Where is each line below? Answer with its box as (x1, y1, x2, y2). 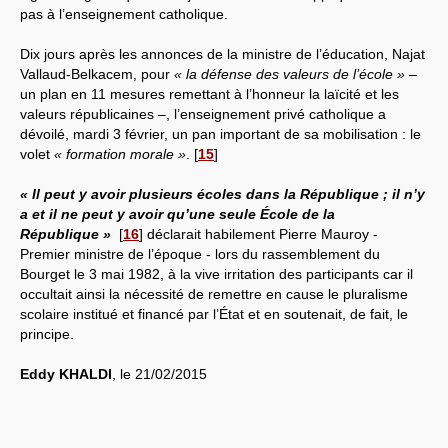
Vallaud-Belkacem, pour (20, 65, 174, 82)
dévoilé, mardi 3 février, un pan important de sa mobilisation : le (20, 125, 421, 142)
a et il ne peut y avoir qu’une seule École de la (20, 205, 335, 222)
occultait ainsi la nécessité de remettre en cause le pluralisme (20, 285, 408, 302)
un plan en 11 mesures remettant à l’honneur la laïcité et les (20, 85, 399, 102)
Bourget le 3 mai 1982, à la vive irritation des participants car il (20, 265, 413, 282)
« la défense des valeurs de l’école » (174, 65, 405, 82)
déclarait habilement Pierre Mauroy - (143, 225, 378, 242)
